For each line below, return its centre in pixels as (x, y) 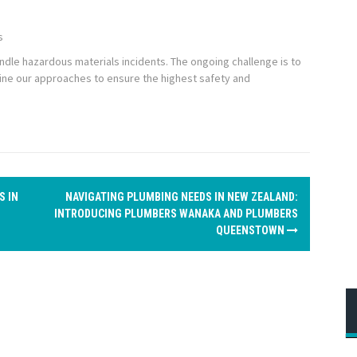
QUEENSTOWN (251, 230)
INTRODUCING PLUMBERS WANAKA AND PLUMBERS (176, 214)
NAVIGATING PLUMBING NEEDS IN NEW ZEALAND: (182, 197)
